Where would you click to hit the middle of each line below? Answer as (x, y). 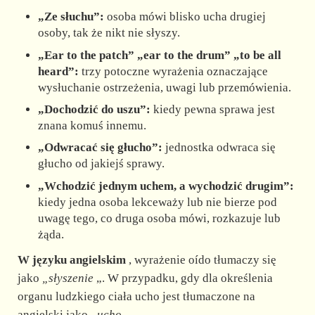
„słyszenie (67, 278)
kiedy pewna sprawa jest (213, 109)
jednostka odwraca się (219, 148)
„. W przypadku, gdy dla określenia (183, 278)
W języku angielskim (71, 259)
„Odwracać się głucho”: (101, 148)
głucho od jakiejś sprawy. (102, 164)
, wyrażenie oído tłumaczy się (201, 259)
